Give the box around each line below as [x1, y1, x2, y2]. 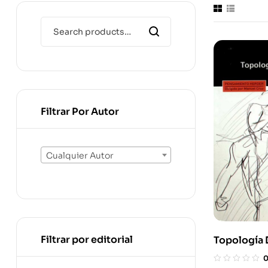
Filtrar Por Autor [41, 105, 119, 118]
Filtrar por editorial [41, 233, 133, 246]
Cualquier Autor [46, 150, 114, 162]
